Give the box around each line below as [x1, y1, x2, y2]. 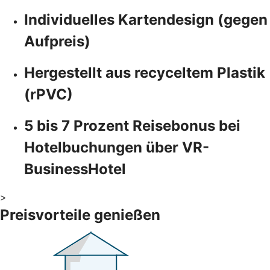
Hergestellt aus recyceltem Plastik [24, 63, 265, 81]
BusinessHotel [24, 160, 126, 178]
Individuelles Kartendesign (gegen [24, 10, 268, 28]
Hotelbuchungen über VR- [24, 138, 209, 156]
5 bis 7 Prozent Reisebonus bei [24, 116, 240, 134]
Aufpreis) [24, 32, 90, 50]
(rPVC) [24, 85, 73, 103]
